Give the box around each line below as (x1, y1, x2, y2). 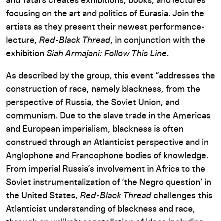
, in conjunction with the (110, 36, 205, 45)
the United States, (6, 191, 80, 200)
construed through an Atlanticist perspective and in (6, 138, 209, 147)
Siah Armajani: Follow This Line (46, 49, 167, 58)
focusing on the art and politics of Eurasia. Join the (6, 9, 204, 18)
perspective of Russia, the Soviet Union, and (6, 98, 180, 107)
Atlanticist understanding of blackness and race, (6, 205, 195, 214)
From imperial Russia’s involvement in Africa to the (6, 165, 205, 174)
